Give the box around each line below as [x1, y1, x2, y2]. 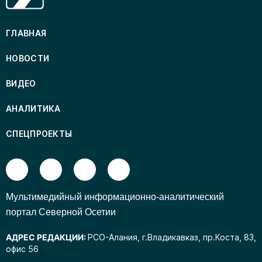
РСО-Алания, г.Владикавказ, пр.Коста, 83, [88, 232, 256, 243]
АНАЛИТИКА [6, 104, 61, 114]
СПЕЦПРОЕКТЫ [6, 129, 73, 139]
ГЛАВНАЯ [6, 28, 47, 39]
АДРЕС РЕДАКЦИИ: [6, 232, 88, 243]
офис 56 [6, 244, 39, 254]
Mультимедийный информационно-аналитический [6, 192, 224, 202]
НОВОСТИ [6, 53, 50, 64]
